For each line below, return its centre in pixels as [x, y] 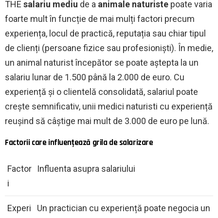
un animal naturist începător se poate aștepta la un [102, 62]
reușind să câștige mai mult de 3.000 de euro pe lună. [107, 121]
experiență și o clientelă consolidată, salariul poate [101, 91]
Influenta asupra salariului [86, 168]
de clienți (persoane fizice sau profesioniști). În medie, [109, 48]
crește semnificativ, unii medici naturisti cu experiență [109, 106]
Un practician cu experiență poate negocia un [124, 208]
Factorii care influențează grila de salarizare [79, 142]
